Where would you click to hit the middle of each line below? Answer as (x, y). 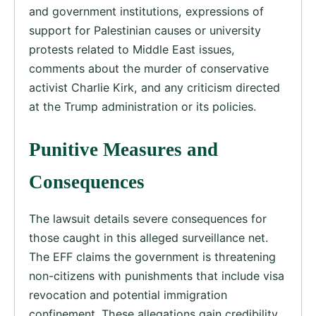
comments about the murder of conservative (149, 68)
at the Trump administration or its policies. (142, 106)
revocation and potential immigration (128, 295)
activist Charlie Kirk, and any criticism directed (154, 87)
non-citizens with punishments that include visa (157, 276)
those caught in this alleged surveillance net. (148, 238)
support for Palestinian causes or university (145, 30)
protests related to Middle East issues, (132, 49)
